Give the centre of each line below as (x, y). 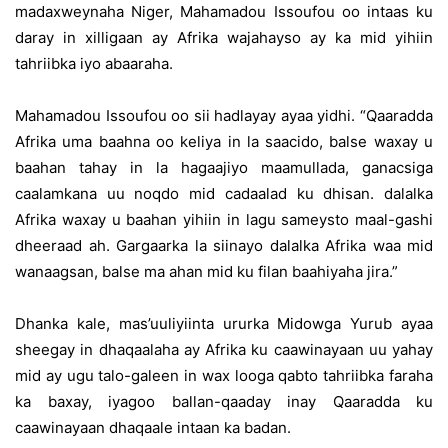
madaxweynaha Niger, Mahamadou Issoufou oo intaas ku (224, 11)
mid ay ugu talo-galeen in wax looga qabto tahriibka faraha (224, 375)
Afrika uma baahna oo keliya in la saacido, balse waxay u (224, 141)
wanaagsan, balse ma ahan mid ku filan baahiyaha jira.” (206, 271)
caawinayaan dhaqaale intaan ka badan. (153, 427)
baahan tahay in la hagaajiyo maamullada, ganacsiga (224, 167)
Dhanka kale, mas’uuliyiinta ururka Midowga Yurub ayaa (224, 323)
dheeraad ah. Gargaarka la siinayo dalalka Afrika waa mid (224, 245)
